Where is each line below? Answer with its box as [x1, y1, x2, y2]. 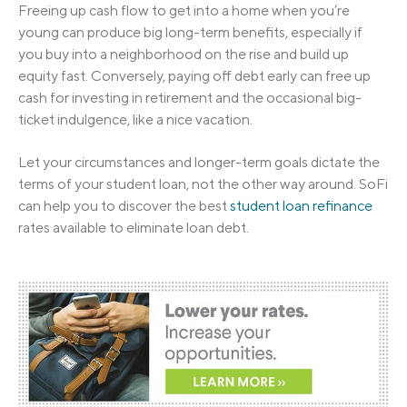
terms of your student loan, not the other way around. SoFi [18, 174, 388, 193]
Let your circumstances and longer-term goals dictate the [18, 153, 380, 171]
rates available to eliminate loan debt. [18, 218, 249, 236]
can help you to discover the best [18, 196, 230, 214]
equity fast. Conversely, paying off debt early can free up [18, 67, 371, 85]
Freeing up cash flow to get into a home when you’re [18, 2, 350, 20]
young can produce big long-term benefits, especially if [18, 24, 362, 42]
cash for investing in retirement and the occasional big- [18, 89, 362, 107]
